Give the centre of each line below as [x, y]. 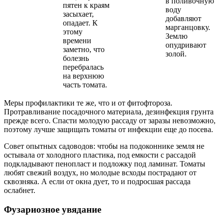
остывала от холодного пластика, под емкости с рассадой [100, 155]
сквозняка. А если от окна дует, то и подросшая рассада [97, 181]
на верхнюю [83, 76]
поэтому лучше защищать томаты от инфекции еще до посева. [109, 129]
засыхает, [78, 14]
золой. [176, 54]
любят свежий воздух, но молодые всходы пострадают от [100, 172]
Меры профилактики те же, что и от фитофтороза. [88, 103]
